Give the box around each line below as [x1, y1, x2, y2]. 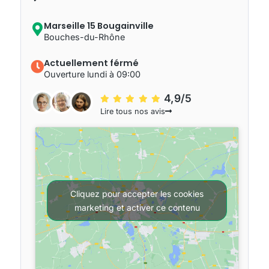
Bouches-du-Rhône [44, 32, 125, 43]
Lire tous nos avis [100, 107, 165, 116]
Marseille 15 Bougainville [44, 20, 154, 32]
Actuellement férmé [44, 57, 139, 70]
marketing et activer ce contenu [74, 202, 200, 213]
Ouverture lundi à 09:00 [44, 69, 141, 80]
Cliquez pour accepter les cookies [70, 188, 204, 199]
